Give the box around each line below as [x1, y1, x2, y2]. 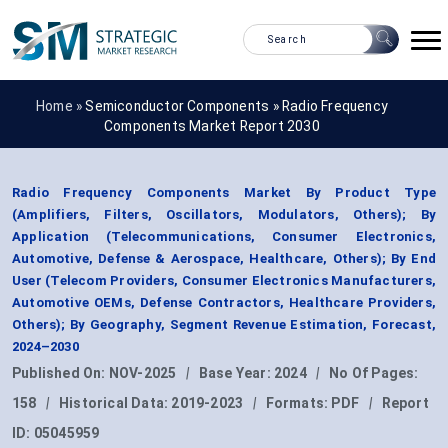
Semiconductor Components [85, 97, 270, 114]
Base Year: [198, 365, 275, 382]
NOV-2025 [108, 365, 177, 382]
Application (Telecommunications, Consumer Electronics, [12, 229, 436, 245]
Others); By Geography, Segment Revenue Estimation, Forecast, [12, 317, 436, 333]
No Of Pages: [329, 365, 419, 382]
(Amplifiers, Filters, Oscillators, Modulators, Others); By [12, 207, 436, 223]
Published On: [12, 365, 109, 382]
